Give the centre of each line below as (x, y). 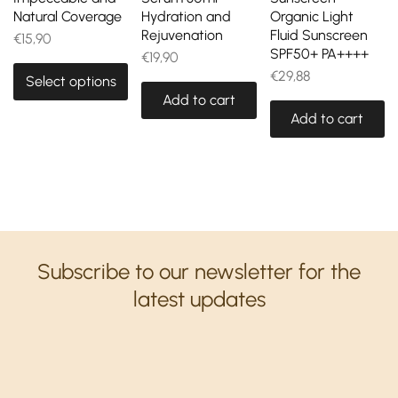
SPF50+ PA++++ (319, 53)
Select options (71, 81)
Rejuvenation (183, 35)
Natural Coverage (68, 16)
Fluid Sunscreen (318, 35)
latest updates (199, 298)
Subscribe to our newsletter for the (199, 271)
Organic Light (311, 16)
